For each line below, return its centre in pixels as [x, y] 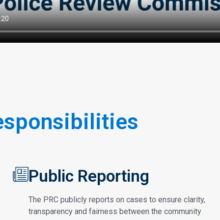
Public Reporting [89, 176]
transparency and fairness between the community [115, 212]
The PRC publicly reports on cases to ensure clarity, [117, 200]
